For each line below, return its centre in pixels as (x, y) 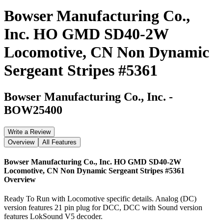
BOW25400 (33, 110)
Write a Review (29, 132)
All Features (59, 142)
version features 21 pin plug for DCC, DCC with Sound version (103, 208)
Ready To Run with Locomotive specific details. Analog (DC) (100, 199)
